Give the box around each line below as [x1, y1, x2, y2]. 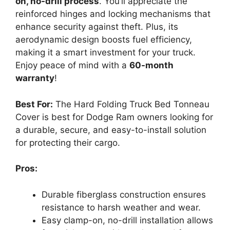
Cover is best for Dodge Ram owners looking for [15, 111, 213, 122]
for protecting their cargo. [15, 137, 120, 148]
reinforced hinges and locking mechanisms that [15, 9, 210, 19]
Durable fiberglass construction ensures [42, 189, 206, 200]
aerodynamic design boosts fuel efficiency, [15, 34, 192, 45]
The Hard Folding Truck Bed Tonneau [53, 99, 209, 109]
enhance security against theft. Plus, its [15, 22, 178, 32]
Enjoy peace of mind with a [15, 60, 129, 70]
